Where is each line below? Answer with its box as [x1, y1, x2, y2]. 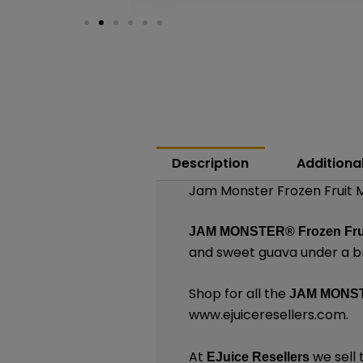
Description [172, 153, 250, 173]
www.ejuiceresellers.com [189, 305, 347, 325]
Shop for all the [189, 284, 290, 304]
